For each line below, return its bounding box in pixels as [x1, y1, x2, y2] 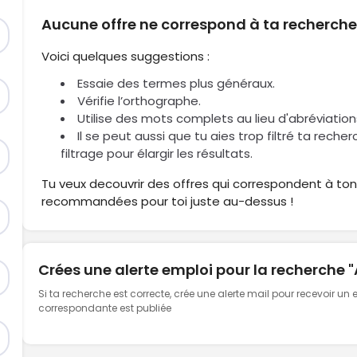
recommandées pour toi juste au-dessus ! [41, 193, 294, 210]
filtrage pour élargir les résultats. [61, 145, 253, 162]
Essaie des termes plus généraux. [77, 75, 276, 92]
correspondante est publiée [38, 301, 172, 315]
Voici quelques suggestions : [41, 48, 210, 65]
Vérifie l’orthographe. [77, 92, 202, 109]
